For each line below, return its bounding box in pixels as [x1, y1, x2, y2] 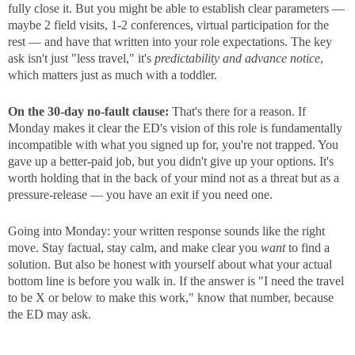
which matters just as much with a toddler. [8, 68, 217, 82]
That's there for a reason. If [169, 105, 306, 119]
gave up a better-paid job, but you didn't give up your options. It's [8, 155, 334, 169]
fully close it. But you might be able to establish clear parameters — [8, 2, 345, 16]
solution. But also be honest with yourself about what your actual [8, 258, 332, 272]
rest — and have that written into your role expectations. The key [8, 35, 332, 49]
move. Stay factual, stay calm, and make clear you [8, 241, 261, 255]
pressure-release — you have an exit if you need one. [8, 188, 273, 202]
